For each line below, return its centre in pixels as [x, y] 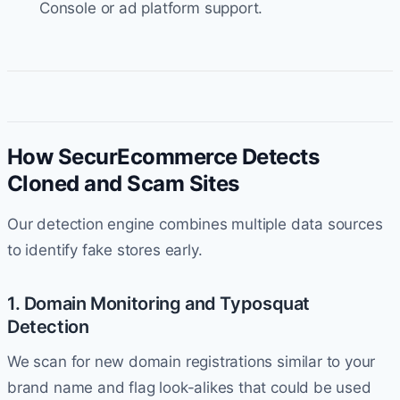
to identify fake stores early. [105, 250]
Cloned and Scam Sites [123, 183]
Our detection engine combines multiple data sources [195, 224]
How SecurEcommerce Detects [163, 156]
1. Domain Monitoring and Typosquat [159, 303]
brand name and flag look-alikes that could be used [189, 387]
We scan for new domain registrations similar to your [192, 361]
